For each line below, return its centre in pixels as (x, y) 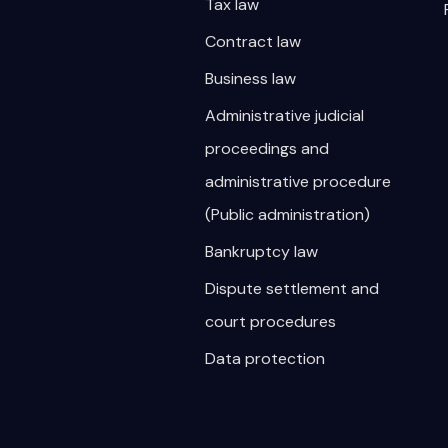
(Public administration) (287, 214)
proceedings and (266, 148)
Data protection (264, 358)
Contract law (252, 41)
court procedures (270, 321)
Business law (250, 78)
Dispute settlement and (291, 288)
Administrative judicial (284, 115)
